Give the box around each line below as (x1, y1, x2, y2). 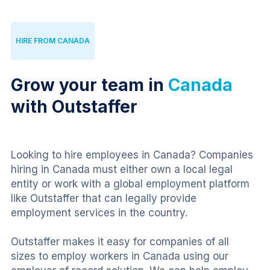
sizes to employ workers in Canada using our (11, 250, 228, 263)
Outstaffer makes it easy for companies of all (11, 236, 229, 248)
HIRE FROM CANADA (16, 36, 90, 46)
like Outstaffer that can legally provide (11, 192, 196, 205)
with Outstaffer (11, 96, 137, 118)
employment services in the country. (11, 207, 187, 219)
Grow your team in (11, 75, 168, 96)
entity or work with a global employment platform (11, 178, 250, 190)
